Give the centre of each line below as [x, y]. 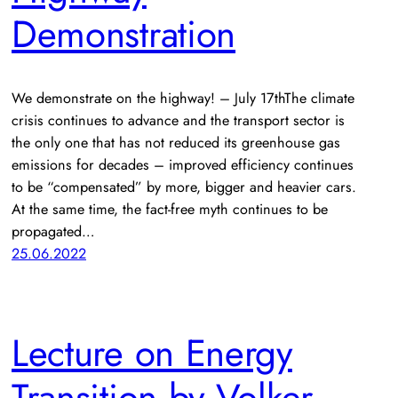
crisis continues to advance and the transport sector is [178, 121]
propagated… [53, 232]
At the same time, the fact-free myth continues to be [170, 210]
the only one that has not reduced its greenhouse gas [176, 143]
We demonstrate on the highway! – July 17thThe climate [183, 99]
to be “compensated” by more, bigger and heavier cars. [184, 187]
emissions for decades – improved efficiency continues [183, 165]
